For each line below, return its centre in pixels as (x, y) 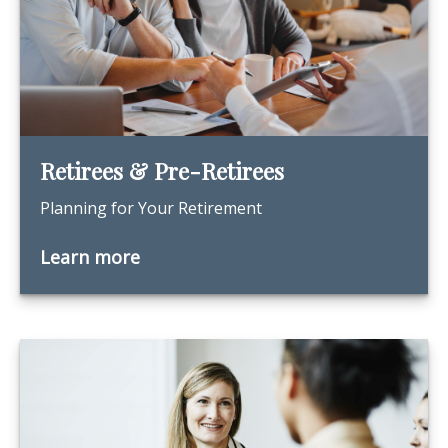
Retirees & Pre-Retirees (162, 171)
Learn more (90, 257)
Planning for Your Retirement (151, 208)
